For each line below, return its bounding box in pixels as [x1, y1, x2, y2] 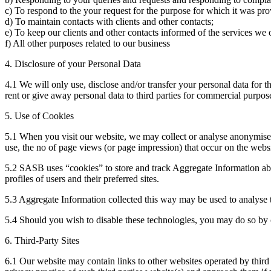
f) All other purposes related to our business [5, 38, 170, 48]
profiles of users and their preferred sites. [5, 173, 159, 184]
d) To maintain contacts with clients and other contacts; [5, 16, 214, 27]
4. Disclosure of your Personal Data [5, 58, 141, 69]
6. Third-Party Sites [5, 235, 79, 246]
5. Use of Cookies [5, 110, 74, 121]
